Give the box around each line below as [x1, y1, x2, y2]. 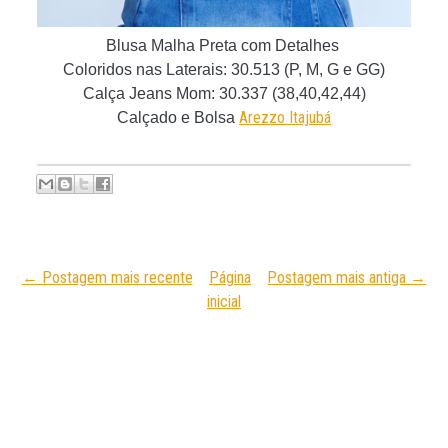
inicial [207, 291, 241, 311]
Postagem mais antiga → [267, 267, 427, 287]
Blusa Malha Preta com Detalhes [105, 36, 343, 54]
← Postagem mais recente [21, 267, 193, 287]
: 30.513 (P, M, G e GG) [223, 60, 385, 78]
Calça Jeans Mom [82, 84, 211, 102]
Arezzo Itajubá [239, 107, 331, 127]
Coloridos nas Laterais [63, 60, 223, 78]
